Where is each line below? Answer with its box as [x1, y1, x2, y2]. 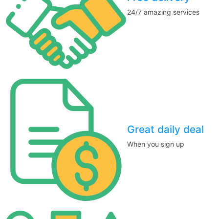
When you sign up [127, 140, 184, 149]
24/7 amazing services [127, 8, 199, 17]
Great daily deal [127, 123, 204, 136]
